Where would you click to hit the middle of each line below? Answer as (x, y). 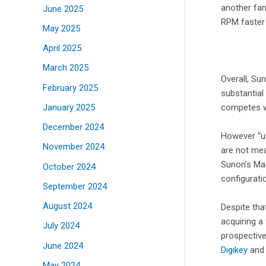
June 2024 (63, 246)
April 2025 (62, 48)
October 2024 (69, 167)
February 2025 (70, 88)
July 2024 (61, 226)
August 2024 (67, 206)
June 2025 (63, 9)
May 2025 (61, 28)
